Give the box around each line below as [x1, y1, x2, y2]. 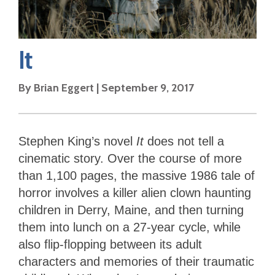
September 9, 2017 [101, 81, 194, 95]
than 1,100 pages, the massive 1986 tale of [18, 169, 255, 183]
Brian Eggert [34, 81, 94, 95]
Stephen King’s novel [18, 134, 136, 149]
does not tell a [144, 134, 224, 149]
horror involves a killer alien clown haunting [18, 186, 251, 200]
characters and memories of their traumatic [18, 255, 254, 269]
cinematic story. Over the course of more [18, 152, 242, 166]
